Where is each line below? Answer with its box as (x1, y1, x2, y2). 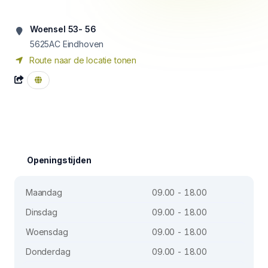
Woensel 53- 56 (30, 24, 96, 34)
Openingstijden (27, 155, 92, 165)
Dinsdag (26, 207, 57, 217)
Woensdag (26, 227, 68, 237)
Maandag (26, 187, 62, 197)
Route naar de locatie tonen (27, 55, 137, 65)
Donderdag (26, 246, 71, 257)
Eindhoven (62, 39, 104, 49)
